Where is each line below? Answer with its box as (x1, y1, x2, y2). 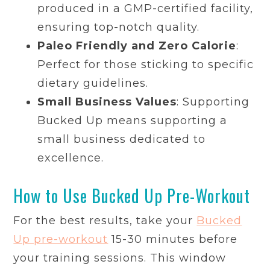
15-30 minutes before (108, 233, 238, 246)
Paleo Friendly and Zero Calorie (37, 39, 237, 53)
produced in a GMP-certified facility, (37, 2, 254, 16)
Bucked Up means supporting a (37, 114, 228, 128)
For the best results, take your (13, 214, 197, 228)
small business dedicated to (37, 133, 206, 146)
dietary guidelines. (37, 77, 149, 90)
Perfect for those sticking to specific (37, 58, 254, 72)
